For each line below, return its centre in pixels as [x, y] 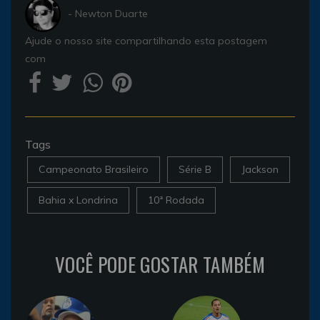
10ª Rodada [176, 200]
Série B [195, 169]
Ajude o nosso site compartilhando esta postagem [146, 40]
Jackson [260, 169]
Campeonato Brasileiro [94, 169]
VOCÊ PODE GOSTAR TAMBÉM [160, 264]
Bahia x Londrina [78, 200]
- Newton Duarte [108, 14]
